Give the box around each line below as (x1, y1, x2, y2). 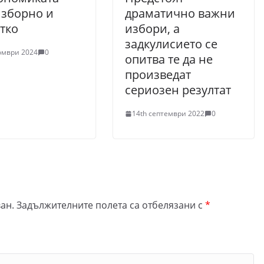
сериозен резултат (125, 82, 231, 98)
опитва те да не (125, 51, 213, 67)
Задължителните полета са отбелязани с (16, 199, 205, 212)
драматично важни (125, 5, 235, 21)
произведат (125, 67, 191, 82)
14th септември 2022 (132, 108, 204, 118)
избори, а (125, 21, 180, 37)
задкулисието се (125, 36, 217, 52)
